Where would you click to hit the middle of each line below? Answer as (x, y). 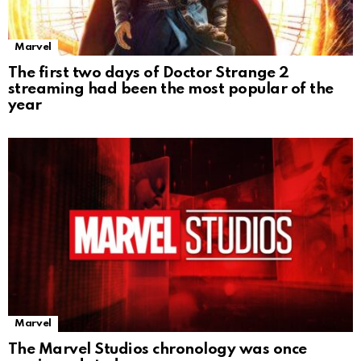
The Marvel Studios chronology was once (158, 349)
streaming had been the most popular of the (171, 89)
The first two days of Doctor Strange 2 (149, 73)
